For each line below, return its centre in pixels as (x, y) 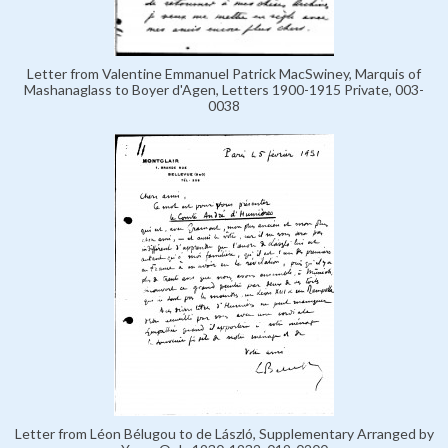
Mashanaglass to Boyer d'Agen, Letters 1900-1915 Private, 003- (224, 90)
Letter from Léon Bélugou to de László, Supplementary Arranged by (224, 434)
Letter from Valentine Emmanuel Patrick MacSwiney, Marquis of (224, 74)
